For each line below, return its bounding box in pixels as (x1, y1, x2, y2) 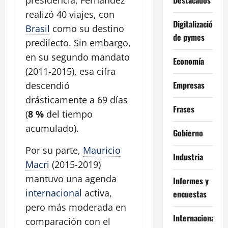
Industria (173, 150, 203, 163)
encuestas (173, 187, 207, 200)
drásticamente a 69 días (25, 94, 128, 106)
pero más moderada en (25, 201, 126, 214)
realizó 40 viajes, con (25, 8, 115, 21)
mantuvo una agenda (25, 173, 117, 185)
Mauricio (83, 144, 121, 157)
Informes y (173, 174, 209, 187)
